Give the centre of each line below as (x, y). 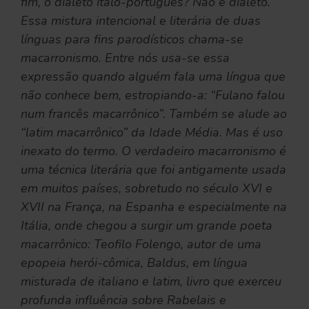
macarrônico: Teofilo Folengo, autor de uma (141, 244)
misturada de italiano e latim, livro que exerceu (151, 281)
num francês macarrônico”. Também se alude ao (154, 113)
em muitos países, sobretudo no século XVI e (147, 188)
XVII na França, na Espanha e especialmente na (154, 207)
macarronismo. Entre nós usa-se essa (125, 58)
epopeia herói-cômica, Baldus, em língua (134, 262)
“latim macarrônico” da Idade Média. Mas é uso (152, 132)
